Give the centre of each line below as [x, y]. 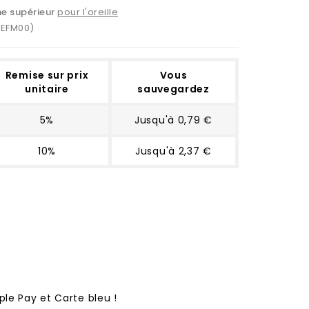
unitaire [47, 89]
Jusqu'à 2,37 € [173, 151]
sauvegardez [173, 89]
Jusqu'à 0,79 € [173, 120]
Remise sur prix [47, 75]
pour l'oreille [88, 12]
